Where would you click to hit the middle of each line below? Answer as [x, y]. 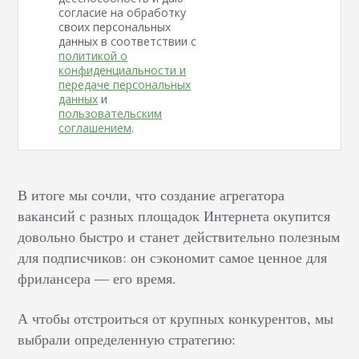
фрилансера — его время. [97, 278]
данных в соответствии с [128, 41]
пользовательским [111, 113]
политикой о [93, 56]
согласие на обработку [123, 12]
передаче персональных [125, 85]
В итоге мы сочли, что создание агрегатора [151, 195]
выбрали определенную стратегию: [127, 339]
